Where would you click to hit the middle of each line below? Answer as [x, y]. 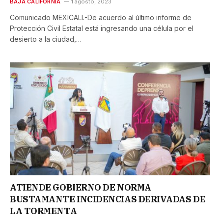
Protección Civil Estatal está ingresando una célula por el [102, 28]
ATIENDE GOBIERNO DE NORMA [81, 187]
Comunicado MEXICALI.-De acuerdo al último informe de [101, 18]
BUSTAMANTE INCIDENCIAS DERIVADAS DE [108, 199]
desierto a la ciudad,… [46, 39]
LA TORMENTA [43, 211]
